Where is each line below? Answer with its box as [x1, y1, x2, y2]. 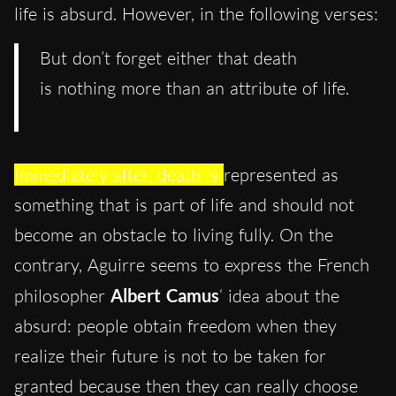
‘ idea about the [219, 285, 339, 308]
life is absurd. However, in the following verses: [14, 3, 378, 26]
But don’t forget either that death [40, 47, 297, 70]
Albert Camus [110, 285, 219, 307]
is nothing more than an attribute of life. [40, 77, 349, 100]
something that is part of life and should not [14, 194, 354, 217]
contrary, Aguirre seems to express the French [14, 254, 369, 277]
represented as [224, 164, 339, 187]
